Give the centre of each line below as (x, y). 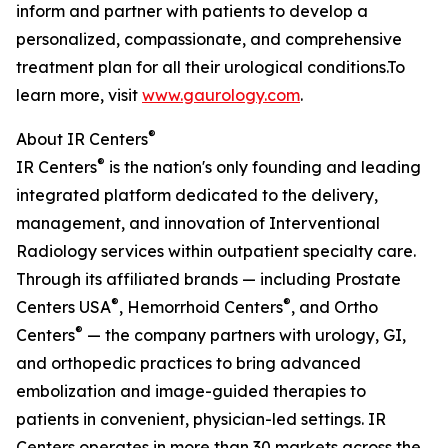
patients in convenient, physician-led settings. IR (201, 419)
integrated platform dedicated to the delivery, (197, 195)
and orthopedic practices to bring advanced (188, 363)
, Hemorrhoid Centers (201, 307)
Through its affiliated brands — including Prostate (208, 279)
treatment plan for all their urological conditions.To (210, 67)
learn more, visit (79, 95)
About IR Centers (82, 139)
